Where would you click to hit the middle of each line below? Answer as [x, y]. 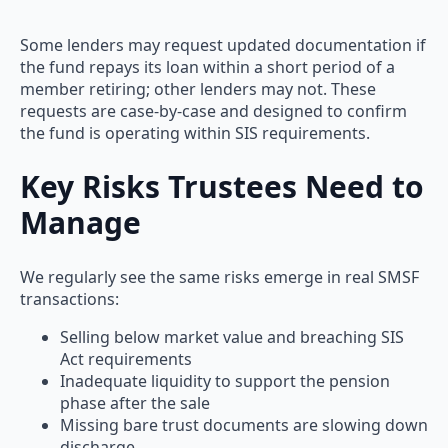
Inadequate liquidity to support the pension [225, 380]
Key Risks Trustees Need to [222, 186]
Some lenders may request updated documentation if [223, 44]
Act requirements [126, 358]
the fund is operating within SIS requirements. [195, 132]
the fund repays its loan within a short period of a [207, 66]
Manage [80, 222]
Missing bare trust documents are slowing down [244, 424]
